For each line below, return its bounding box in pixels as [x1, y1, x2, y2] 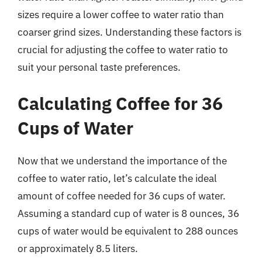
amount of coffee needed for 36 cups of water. [18, 189, 226, 202]
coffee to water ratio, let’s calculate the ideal [18, 171, 217, 185]
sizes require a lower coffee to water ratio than [18, 8, 224, 21]
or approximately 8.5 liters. [18, 242, 138, 255]
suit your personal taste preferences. [18, 61, 181, 74]
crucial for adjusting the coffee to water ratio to [18, 43, 228, 56]
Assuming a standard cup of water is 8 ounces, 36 [18, 206, 239, 220]
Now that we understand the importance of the [18, 154, 227, 167]
